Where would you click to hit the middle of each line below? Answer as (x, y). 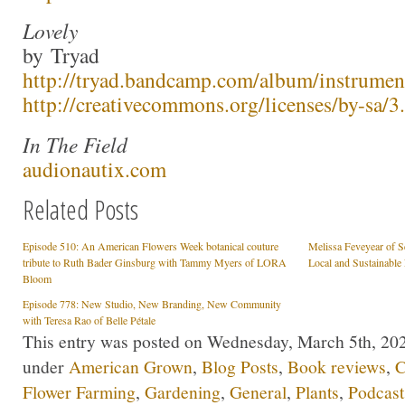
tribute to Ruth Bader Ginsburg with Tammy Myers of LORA (155, 262)
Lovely (50, 31)
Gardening (183, 391)
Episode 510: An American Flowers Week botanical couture (151, 245)
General (258, 391)
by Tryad (65, 56)
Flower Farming (79, 391)
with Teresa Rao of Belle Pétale (89, 320)
